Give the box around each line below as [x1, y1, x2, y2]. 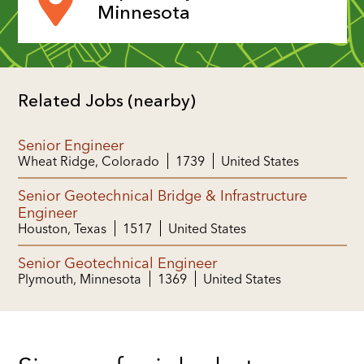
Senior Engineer [17, 135, 123, 154]
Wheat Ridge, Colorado [17, 152, 159, 169]
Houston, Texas [17, 219, 106, 236]
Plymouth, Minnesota [17, 270, 141, 287]
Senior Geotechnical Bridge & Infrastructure [17, 185, 307, 205]
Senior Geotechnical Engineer [17, 253, 217, 272]
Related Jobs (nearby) [17, 93, 196, 110]
